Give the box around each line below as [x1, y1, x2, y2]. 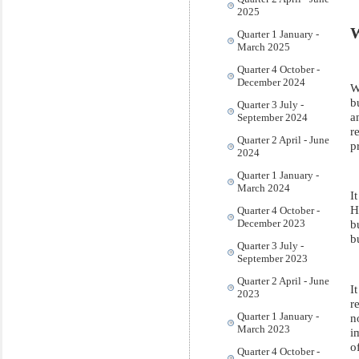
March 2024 [237, 182, 290, 194]
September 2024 [237, 111, 308, 123]
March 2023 [237, 323, 290, 335]
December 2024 [237, 76, 305, 88]
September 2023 [237, 252, 308, 264]
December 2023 [237, 217, 305, 229]
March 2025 [237, 41, 290, 53]
